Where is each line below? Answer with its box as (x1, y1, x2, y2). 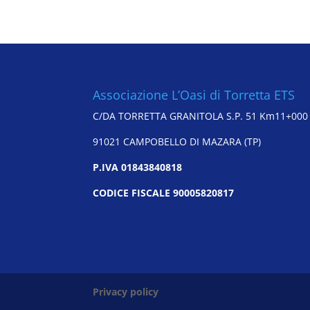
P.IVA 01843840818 (93, 160, 183, 174)
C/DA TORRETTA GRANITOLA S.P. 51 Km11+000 (93, 109, 309, 122)
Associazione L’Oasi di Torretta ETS (93, 86, 295, 103)
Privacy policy (93, 285, 159, 299)
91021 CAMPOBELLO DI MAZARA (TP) (93, 134, 262, 148)
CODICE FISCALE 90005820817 (93, 185, 235, 199)
